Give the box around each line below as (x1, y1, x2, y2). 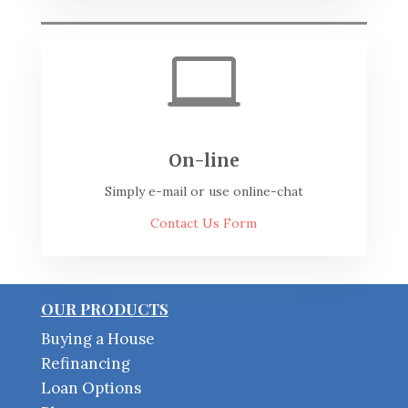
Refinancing (40, 352, 130, 373)
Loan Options (40, 377, 141, 398)
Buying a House (40, 328, 155, 349)
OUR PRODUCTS (40, 298, 168, 319)
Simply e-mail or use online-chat (104, 182, 303, 199)
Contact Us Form (150, 214, 258, 231)
